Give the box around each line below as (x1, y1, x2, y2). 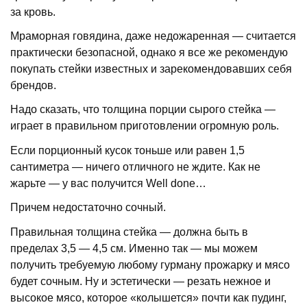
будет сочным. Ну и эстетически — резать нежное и (10, 275, 271, 287)
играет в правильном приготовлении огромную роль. (10, 120, 280, 132)
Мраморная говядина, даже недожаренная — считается (10, 30, 297, 42)
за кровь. (10, 5, 56, 18)
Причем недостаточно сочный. (10, 201, 167, 214)
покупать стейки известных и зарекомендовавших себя (10, 63, 293, 75)
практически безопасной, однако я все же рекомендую (10, 47, 288, 59)
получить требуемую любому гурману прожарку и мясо (10, 258, 291, 271)
